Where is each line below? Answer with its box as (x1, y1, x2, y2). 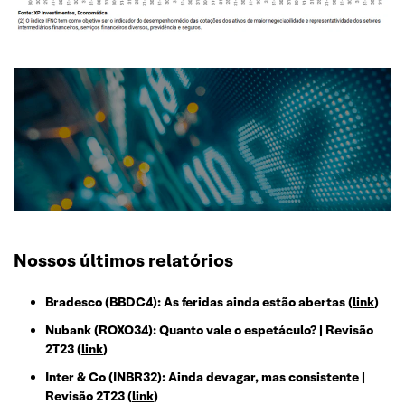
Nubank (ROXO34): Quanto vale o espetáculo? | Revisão (45, 322, 373, 339)
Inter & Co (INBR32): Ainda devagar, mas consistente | (45, 369, 365, 386)
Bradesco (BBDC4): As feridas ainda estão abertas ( (45, 294, 353, 311)
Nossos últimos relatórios (14, 249, 233, 273)
